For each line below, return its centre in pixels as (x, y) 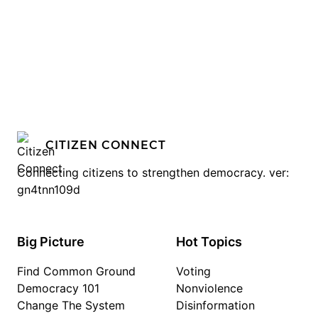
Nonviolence (209, 288)
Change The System (71, 305)
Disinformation (215, 305)
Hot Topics (209, 242)
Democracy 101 (58, 288)
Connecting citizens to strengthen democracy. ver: (153, 172)
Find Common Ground (76, 271)
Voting (193, 271)
